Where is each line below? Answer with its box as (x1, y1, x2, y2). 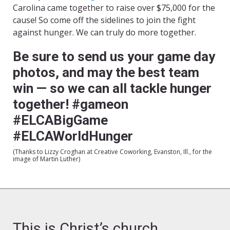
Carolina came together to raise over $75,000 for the (13, 2, 215, 13)
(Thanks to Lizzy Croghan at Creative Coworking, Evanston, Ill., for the (13, 147, 212, 156)
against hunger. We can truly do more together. (13, 26, 196, 38)
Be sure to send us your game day (13, 48, 215, 64)
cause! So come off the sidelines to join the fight (13, 14, 196, 26)
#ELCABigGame (13, 112, 108, 128)
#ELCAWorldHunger (13, 128, 133, 144)
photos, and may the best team (13, 64, 199, 80)
